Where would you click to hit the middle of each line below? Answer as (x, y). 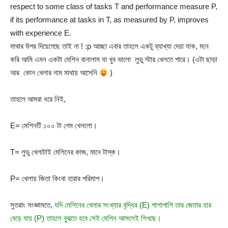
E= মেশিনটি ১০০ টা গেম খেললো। (54, 125)
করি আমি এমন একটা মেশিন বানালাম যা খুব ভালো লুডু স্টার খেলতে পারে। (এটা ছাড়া (114, 59)
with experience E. (41, 33)
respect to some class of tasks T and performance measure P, (114, 6)
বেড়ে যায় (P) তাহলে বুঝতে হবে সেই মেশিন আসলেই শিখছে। (86, 218)
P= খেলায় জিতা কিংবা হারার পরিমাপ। (57, 178)
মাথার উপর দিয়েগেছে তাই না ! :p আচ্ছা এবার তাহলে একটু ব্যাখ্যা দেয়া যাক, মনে (109, 46)
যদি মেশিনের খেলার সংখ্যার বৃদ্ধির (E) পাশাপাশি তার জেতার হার (133, 205)
